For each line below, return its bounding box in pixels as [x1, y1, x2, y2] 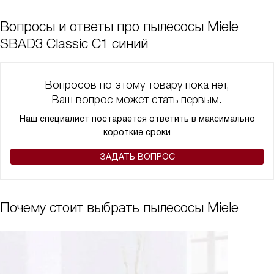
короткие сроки [103, 127, 171, 138]
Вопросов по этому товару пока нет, [45, 79, 229, 92]
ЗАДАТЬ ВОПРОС [99, 152, 175, 162]
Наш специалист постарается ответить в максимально [19, 114, 255, 124]
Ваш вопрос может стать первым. [52, 94, 222, 106]
